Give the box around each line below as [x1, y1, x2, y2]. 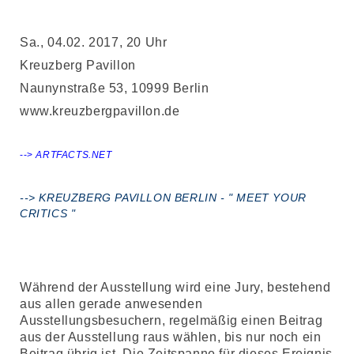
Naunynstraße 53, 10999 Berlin [20, 81, 209, 95]
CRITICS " [20, 207, 76, 220]
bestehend [267, 281, 331, 294]
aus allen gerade [20, 297, 126, 311]
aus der [20, 330, 68, 344]
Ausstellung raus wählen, [67, 330, 224, 344]
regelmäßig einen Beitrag [168, 314, 323, 327]
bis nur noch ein [224, 330, 322, 344]
